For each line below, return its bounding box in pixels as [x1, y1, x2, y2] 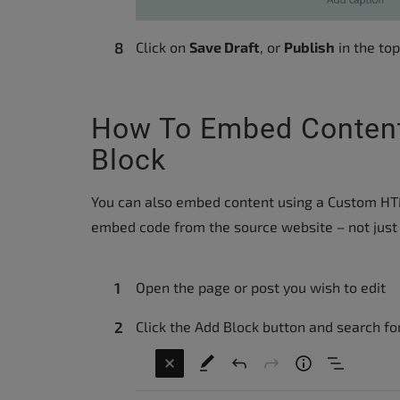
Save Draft [189, 37, 260, 55]
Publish [284, 37, 335, 55]
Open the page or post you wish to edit [136, 278, 386, 296]
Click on [136, 37, 189, 55]
